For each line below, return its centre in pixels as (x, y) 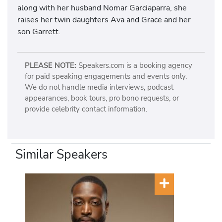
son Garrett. (39, 31)
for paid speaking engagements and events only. (106, 76)
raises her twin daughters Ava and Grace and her (104, 19)
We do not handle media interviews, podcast (99, 87)
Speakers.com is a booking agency (134, 65)
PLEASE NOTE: (50, 65)
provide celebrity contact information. (86, 109)
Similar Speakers (62, 155)
